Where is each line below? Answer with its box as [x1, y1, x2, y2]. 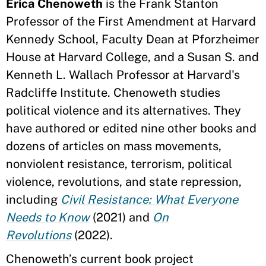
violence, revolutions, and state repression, [6, 175, 242, 189]
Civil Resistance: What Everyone [61, 192, 238, 207]
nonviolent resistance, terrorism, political [6, 157, 232, 171]
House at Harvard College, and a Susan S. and [6, 50, 259, 64]
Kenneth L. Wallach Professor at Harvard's [6, 68, 240, 82]
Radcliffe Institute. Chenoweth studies [6, 85, 220, 100]
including [6, 192, 61, 207]
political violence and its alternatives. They [6, 103, 241, 118]
